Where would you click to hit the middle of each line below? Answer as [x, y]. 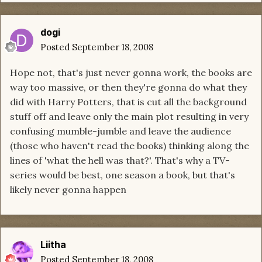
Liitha [53, 245]
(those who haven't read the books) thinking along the [130, 146]
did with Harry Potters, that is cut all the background [128, 102]
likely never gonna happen [68, 190]
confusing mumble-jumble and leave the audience [120, 131]
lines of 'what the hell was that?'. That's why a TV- [120, 161]
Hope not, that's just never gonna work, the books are [131, 73]
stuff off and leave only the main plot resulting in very [129, 117]
